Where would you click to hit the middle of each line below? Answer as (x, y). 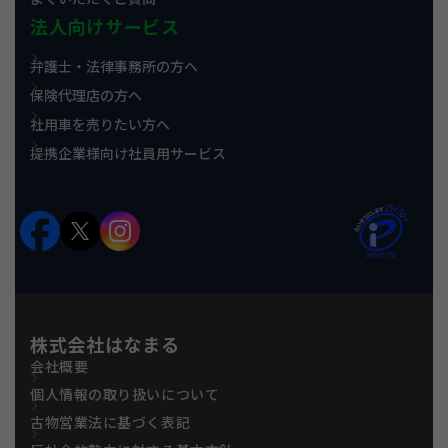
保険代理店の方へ (86, 95)
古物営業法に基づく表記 (110, 422)
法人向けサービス (105, 27)
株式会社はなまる (105, 345)
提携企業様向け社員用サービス (128, 153)
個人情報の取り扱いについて (125, 394)
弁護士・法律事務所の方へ (114, 66)
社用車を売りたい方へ (100, 124)
